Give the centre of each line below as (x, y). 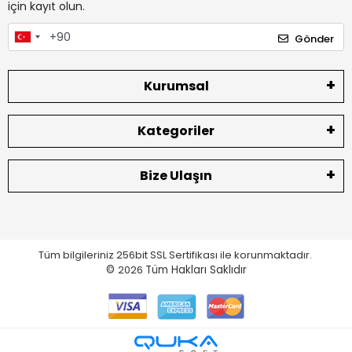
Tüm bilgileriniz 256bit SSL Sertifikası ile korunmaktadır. (176, 255)
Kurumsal (176, 86)
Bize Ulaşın (176, 175)
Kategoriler (176, 130)
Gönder (314, 38)
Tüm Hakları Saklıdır (196, 269)
